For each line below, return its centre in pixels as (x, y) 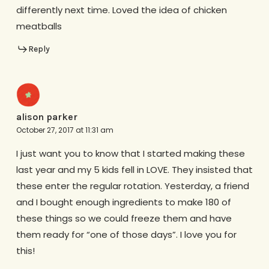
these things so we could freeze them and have (124, 218)
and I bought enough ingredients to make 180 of (123, 202)
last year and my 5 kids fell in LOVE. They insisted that (134, 169)
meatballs (39, 26)
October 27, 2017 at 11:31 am (65, 130)
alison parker (47, 116)
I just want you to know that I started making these (130, 153)
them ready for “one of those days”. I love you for (126, 234)
